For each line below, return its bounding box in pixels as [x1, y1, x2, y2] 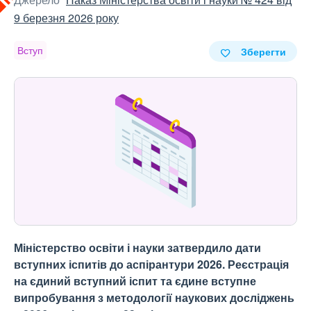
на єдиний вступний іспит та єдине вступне [14, 273, 256, 289]
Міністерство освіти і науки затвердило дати [14, 239, 261, 256]
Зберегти [241, 44, 286, 58]
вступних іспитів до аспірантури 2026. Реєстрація [14, 256, 289, 273]
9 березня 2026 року [14, 10, 119, 26]
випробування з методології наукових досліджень [14, 289, 294, 306]
